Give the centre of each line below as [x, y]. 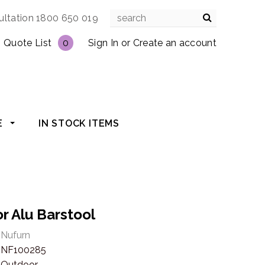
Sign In [104, 43]
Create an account [174, 43]
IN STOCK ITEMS [79, 124]
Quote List [28, 43]
